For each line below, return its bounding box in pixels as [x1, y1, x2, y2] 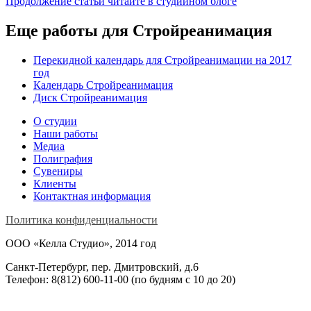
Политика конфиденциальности [6, 213, 158, 226]
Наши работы [33, 127, 98, 140]
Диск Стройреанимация [33, 91, 147, 103]
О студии [33, 115, 77, 127]
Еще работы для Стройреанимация [6, 21, 272, 40]
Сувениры [33, 165, 83, 177]
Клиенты [33, 177, 76, 190]
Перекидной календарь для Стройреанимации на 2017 [33, 53, 292, 66]
